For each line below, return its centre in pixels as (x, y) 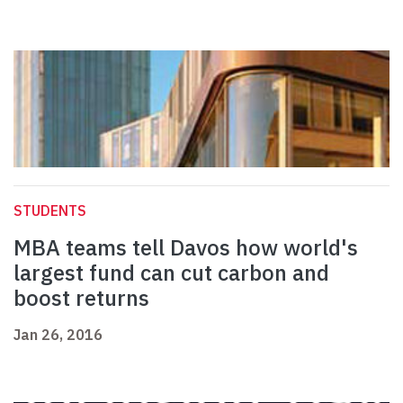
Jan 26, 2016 (58, 335)
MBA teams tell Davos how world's (186, 248)
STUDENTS (50, 211)
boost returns (81, 298)
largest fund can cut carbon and (171, 273)
